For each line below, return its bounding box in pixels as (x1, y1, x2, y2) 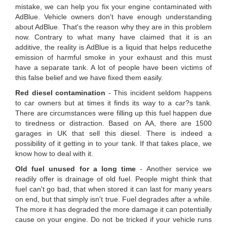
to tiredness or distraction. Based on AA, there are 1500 (15, 119, 212, 128)
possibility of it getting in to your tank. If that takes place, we (15, 139, 212, 148)
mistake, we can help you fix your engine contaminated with (15, 3, 212, 11)
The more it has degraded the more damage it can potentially (15, 205, 212, 214)
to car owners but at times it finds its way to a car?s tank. (15, 99, 212, 107)
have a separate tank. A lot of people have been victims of (15, 63, 212, 72)
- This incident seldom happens (105, 89, 212, 97)
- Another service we (136, 165, 212, 173)
